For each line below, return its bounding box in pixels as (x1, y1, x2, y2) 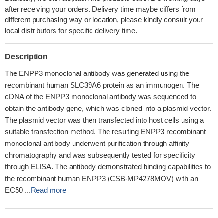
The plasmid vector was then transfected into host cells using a (5, 116, 204, 124)
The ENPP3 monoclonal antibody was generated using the (5, 69, 189, 77)
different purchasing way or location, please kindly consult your (5, 16, 203, 24)
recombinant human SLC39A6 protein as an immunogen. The (5, 81, 199, 89)
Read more (31, 186, 66, 194)
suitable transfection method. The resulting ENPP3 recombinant (5, 127, 206, 136)
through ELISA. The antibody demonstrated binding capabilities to (5, 163, 211, 171)
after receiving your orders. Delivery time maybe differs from (5, 5, 196, 13)
